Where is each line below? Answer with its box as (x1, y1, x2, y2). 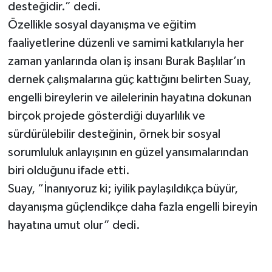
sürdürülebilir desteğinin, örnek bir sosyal (7, 128, 220, 141)
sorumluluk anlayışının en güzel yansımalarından (7, 146, 248, 159)
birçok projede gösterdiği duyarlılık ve (7, 110, 205, 123)
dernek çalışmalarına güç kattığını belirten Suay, (7, 73, 251, 86)
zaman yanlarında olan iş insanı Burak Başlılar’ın (7, 55, 245, 68)
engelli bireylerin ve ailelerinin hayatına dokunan (7, 92, 251, 104)
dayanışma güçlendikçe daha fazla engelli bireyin (7, 201, 257, 214)
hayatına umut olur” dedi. (7, 219, 140, 232)
